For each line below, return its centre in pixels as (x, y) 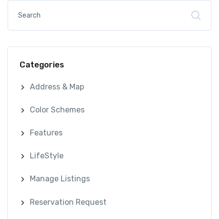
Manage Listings (60, 179)
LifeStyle (47, 156)
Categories (42, 65)
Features (46, 132)
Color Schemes (57, 109)
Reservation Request (68, 202)
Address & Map (57, 87)
